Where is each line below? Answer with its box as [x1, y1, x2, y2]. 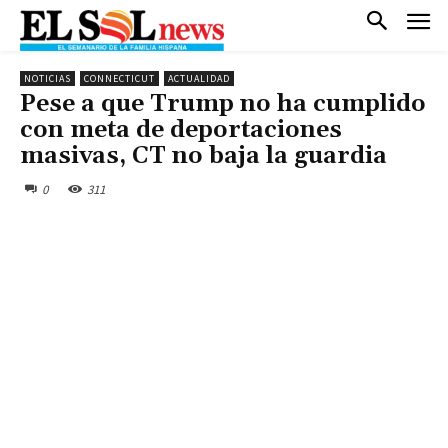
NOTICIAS [24, 71, 71, 85]
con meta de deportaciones [20, 114, 342, 145]
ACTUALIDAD [168, 71, 230, 85]
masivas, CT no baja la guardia [20, 140, 387, 171]
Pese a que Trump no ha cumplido [20, 88, 426, 119]
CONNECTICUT [84, 71, 155, 85]
